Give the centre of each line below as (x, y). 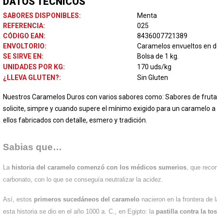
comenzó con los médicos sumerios (132, 167)
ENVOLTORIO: (25, 46)
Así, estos (18, 199)
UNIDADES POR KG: (34, 67)
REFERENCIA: (24, 25)
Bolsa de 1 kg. (158, 56)
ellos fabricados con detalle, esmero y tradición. (75, 120)
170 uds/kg (154, 67)
